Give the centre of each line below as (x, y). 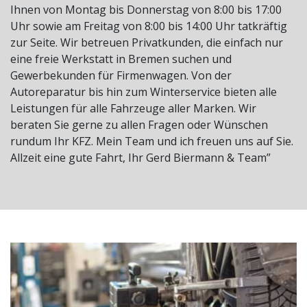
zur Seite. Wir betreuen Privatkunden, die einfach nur (147, 43)
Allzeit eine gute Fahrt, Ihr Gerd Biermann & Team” (140, 158)
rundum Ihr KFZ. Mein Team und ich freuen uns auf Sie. (152, 142)
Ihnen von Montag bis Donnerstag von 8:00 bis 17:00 (146, 10)
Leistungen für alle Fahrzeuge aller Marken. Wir (133, 109)
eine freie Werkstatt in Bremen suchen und (121, 59)
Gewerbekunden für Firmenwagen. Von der (121, 76)
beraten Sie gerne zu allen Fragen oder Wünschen (139, 125)
